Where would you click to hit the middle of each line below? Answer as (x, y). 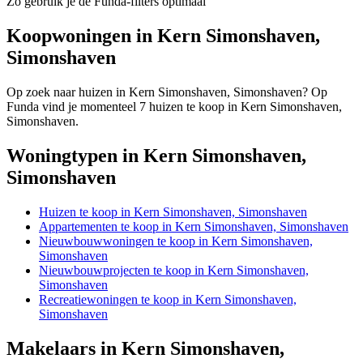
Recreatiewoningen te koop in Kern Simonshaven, (168, 299)
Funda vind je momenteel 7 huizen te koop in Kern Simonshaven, (174, 107)
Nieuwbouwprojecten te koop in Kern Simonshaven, (174, 270)
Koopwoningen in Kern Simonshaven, (163, 36)
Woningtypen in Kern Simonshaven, (156, 155)
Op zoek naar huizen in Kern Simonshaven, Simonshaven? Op (167, 92)
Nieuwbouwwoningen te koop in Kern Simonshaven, (176, 241)
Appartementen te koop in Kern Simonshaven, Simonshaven (194, 226)
